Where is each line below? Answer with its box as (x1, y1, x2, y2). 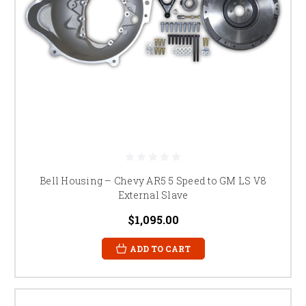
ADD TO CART (129, 242, 191, 254)
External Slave (117, 188, 189, 201)
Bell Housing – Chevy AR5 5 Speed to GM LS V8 (40, 173, 266, 187)
